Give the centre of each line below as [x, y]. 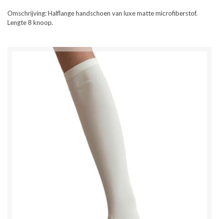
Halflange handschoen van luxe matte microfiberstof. [123, 13]
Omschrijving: [28, 13]
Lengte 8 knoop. [30, 22]
